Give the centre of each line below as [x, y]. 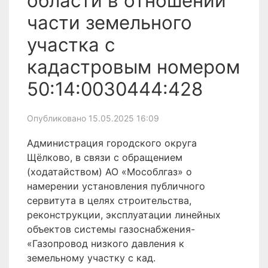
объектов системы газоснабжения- [111, 229]
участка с [71, 45]
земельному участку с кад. [91, 258]
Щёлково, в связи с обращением [105, 157]
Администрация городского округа [112, 143]
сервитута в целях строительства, [109, 200]
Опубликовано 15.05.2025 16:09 [93, 118]
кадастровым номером [133, 67]
